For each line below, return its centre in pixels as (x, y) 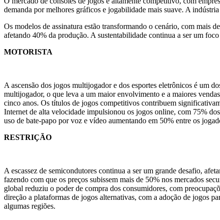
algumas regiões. (30, 206)
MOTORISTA (28, 52)
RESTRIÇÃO (28, 137)
